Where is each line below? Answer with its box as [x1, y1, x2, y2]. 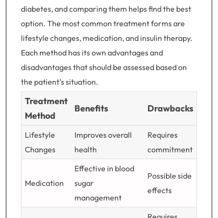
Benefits [74, 103, 108, 114]
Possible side [147, 171, 192, 181]
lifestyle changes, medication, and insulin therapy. [21, 33, 193, 43]
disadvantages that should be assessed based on [21, 62, 187, 72]
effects [147, 185, 172, 195]
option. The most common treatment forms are [21, 18, 185, 28]
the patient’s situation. [21, 77, 98, 87]
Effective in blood [74, 163, 134, 173]
